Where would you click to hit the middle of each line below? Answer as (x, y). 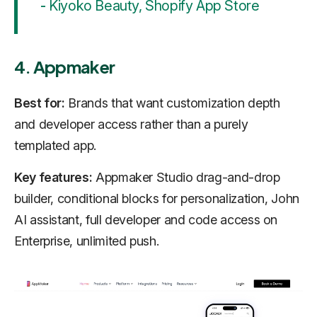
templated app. (55, 145)
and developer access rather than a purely (131, 124)
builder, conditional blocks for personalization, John (157, 198)
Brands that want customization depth (172, 103)
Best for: (40, 103)
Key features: (53, 177)
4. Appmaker (65, 66)
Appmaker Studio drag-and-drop (186, 177)
